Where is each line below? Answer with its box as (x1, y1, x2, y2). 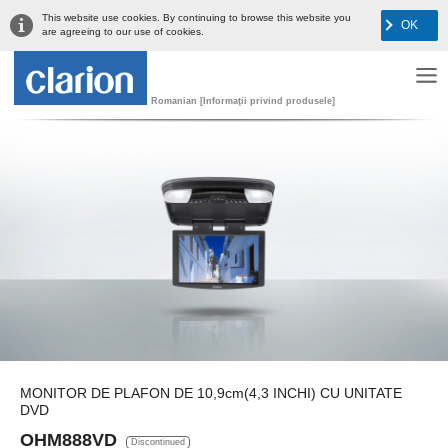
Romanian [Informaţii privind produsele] (150, 96, 335, 107)
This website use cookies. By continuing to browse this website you (42, 12, 351, 23)
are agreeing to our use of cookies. (42, 26, 204, 37)
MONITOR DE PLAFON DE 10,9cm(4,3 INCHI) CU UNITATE (19, 384, 402, 401)
